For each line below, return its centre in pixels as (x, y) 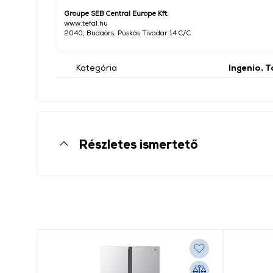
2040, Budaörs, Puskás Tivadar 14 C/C (127, 33)
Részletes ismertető (138, 144)
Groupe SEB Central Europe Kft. (116, 13)
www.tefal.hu (86, 23)
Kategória (97, 67)
